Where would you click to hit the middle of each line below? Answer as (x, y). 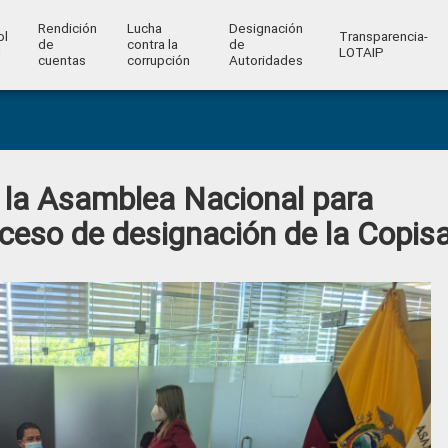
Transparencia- (383, 36)
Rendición (67, 28)
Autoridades (265, 60)
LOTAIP (361, 52)
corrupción (158, 60)
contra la (152, 44)
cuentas (61, 60)
